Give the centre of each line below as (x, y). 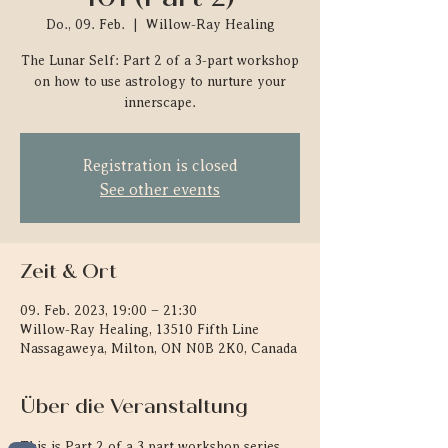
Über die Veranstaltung (134, 406)
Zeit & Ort (68, 271)
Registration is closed (160, 166)
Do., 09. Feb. (85, 24)
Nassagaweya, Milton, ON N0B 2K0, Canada (158, 348)
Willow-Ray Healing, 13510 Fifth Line (139, 329)
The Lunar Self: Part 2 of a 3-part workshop (160, 60)
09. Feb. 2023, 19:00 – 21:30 (108, 310)
